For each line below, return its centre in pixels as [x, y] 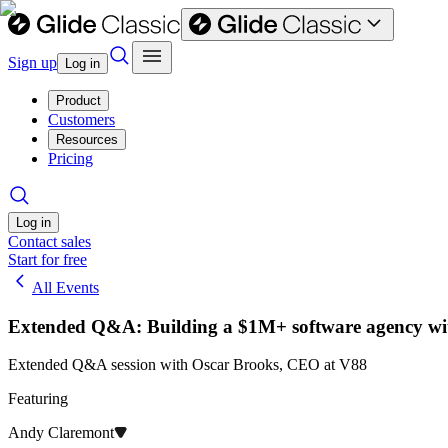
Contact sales [49, 241]
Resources [87, 139]
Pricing [70, 158]
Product [78, 100]
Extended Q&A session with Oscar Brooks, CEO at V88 [187, 365]
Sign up [32, 62]
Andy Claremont [61, 433]
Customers [81, 119]
